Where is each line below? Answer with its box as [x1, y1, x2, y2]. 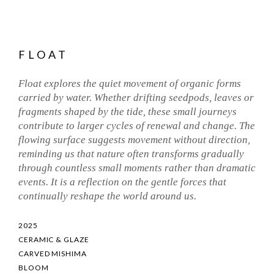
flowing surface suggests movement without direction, [18, 134, 250, 146]
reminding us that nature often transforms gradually [18, 148, 244, 160]
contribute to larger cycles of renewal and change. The [18, 120, 255, 131]
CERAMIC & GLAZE [18, 235, 89, 244]
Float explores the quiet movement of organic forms [18, 78, 241, 89]
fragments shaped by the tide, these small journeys [18, 106, 237, 117]
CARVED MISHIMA [18, 249, 87, 258]
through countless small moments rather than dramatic [18, 162, 256, 174]
